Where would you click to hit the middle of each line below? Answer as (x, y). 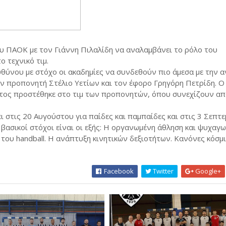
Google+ (208, 171)
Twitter (163, 171)
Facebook (118, 171)
